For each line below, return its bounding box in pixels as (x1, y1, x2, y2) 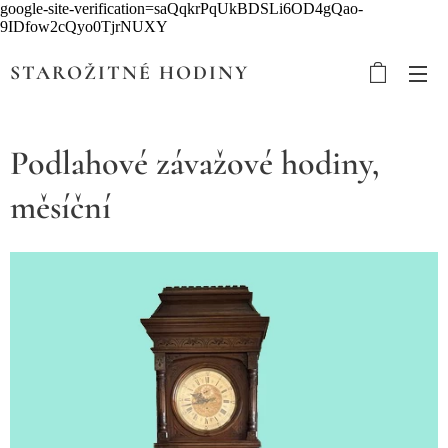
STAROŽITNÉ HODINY (10, 61, 249, 85)
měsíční (10, 187, 111, 228)
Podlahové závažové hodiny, (10, 143, 380, 184)
